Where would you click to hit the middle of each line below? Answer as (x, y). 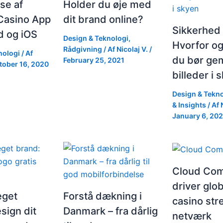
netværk (192, 216)
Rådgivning (83, 49)
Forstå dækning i (103, 196)
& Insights (189, 105)
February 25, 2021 (94, 60)
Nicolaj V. (133, 49)
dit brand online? (104, 20)
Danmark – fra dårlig (111, 211)
